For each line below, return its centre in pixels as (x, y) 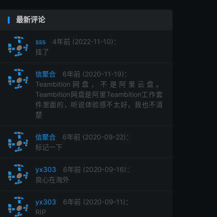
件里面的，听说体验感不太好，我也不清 (99, 104)
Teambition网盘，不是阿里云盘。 (99, 84)
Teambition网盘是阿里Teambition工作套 (99, 94)
